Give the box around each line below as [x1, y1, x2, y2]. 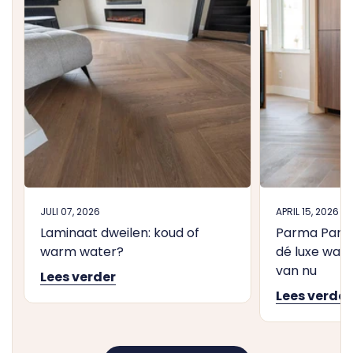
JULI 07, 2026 [40, 205, 100, 218]
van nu [275, 262, 317, 280]
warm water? [40, 243, 124, 261]
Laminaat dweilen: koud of [40, 224, 199, 242]
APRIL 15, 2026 [275, 205, 339, 218]
